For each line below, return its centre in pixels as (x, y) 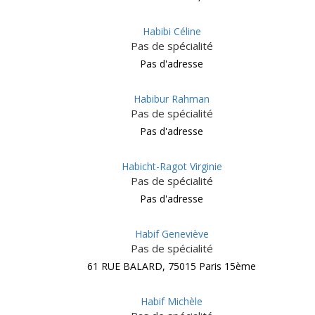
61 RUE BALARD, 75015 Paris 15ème (172, 266)
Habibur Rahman (172, 99)
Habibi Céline (172, 31)
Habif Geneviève (172, 234)
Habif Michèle (172, 301)
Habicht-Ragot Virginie (172, 166)
